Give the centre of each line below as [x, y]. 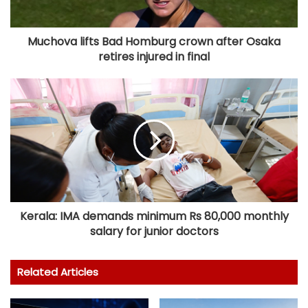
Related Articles [58, 272]
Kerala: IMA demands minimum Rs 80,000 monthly [154, 217]
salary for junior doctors [154, 232]
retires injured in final [154, 57]
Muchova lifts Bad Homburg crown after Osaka [154, 42]
